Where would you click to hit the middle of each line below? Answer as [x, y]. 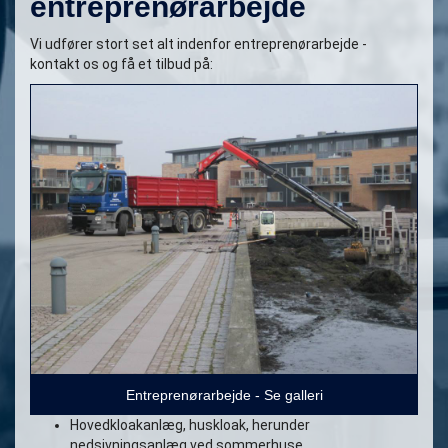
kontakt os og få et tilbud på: [121, 63]
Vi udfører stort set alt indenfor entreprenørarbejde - [198, 43]
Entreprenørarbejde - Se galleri [224, 395]
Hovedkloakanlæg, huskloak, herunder [190, 425]
